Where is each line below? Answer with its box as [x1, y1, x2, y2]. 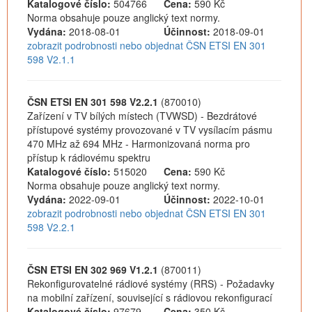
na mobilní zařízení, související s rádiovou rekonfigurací [27, 290, 272, 304]
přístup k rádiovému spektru [27, 150, 150, 164]
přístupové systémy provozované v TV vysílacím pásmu [27, 123, 272, 136]
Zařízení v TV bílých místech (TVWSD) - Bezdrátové [27, 109, 257, 123]
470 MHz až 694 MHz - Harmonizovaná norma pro [27, 136, 250, 150]
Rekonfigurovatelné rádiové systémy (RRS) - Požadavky [27, 276, 274, 290]
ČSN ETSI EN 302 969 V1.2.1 [27, 263, 158, 276]
